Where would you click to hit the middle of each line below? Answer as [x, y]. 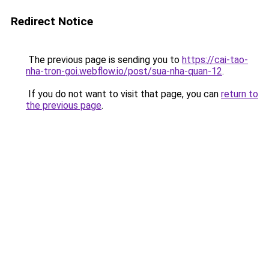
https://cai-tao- [215, 60]
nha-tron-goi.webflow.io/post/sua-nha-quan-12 [124, 71]
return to [240, 94]
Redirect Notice [52, 21]
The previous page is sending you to [104, 60]
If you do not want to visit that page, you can [123, 94]
